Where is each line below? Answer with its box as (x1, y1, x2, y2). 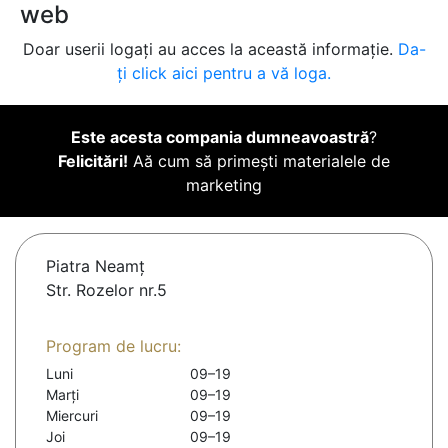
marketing (186, 175, 262, 196)
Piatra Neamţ (46, 256, 145, 277)
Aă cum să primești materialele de (128, 151, 390, 172)
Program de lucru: (46, 336, 181, 357)
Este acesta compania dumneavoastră (71, 127, 369, 148)
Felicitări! (58, 151, 128, 172)
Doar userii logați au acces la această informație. (22, 39, 398, 60)
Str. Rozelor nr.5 (46, 280, 167, 301)
